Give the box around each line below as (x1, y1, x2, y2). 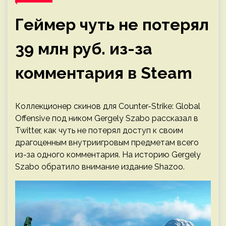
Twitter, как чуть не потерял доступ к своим (15, 126, 183, 135)
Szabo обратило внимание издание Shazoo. (15, 162, 185, 172)
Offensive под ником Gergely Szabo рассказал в (15, 114, 198, 123)
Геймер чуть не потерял (15, 15, 209, 34)
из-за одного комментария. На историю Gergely (15, 150, 201, 159)
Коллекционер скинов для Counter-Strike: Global (15, 101, 200, 111)
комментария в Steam (15, 64, 192, 82)
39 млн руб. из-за (15, 39, 152, 58)
